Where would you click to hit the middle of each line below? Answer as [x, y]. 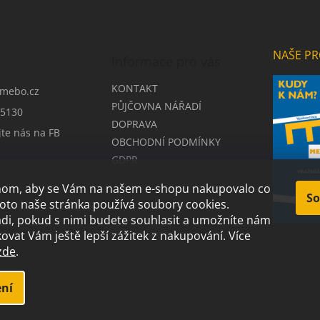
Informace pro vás [166, 61]
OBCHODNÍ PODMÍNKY [166, 142]
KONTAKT [134, 88]
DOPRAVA [134, 124]
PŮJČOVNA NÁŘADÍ [156, 106]
